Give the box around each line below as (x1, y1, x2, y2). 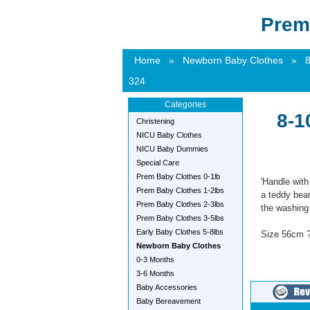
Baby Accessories (136, 283, 197, 291)
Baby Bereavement (136, 297, 201, 305)
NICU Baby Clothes (136, 131, 202, 139)
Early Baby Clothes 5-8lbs (136, 228, 224, 236)
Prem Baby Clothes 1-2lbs (136, 186, 224, 194)
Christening (136, 117, 174, 125)
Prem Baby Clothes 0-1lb (136, 172, 220, 181)
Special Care (136, 158, 179, 167)
